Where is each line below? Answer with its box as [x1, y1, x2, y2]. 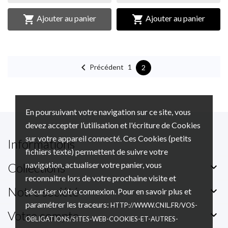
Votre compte [8, 208, 79, 223]
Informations [8, 136, 75, 152]
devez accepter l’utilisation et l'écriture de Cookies [25, 120, 201, 130]
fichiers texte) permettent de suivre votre [25, 147, 168, 156]
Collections [8, 160, 65, 176]
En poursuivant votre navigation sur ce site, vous [25, 107, 191, 117]
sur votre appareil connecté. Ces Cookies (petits [25, 133, 191, 143]
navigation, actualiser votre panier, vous [25, 160, 162, 169]
